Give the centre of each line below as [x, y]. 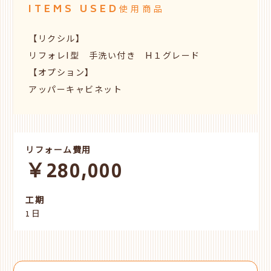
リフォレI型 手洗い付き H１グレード [114, 57]
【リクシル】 [57, 40]
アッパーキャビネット [76, 91]
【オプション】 [61, 74]
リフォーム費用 [58, 151]
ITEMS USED [74, 10]
